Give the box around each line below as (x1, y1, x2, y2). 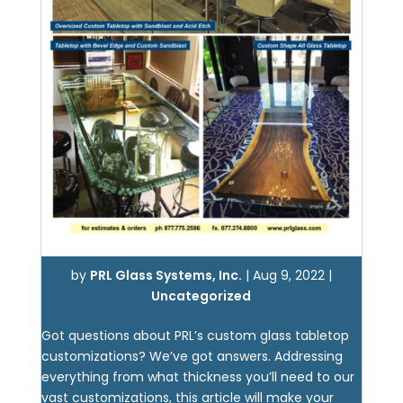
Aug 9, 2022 (252, 266, 325, 284)
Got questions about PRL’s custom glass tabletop (40, 327, 349, 345)
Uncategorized (151, 287, 252, 305)
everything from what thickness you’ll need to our (40, 368, 354, 386)
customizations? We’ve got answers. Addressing (40, 347, 343, 365)
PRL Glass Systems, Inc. (89, 266, 242, 284)
